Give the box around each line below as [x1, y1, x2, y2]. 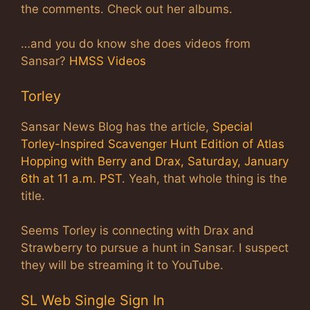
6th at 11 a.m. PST [21, 171, 122, 185]
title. [21, 188, 45, 203]
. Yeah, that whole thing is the [122, 171, 287, 185]
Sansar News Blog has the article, [21, 119, 212, 134]
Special [212, 119, 253, 134]
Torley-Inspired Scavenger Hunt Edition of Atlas [21, 136, 284, 151]
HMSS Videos [69, 54, 146, 69]
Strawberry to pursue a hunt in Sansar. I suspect [21, 241, 289, 255]
